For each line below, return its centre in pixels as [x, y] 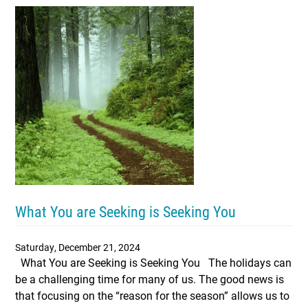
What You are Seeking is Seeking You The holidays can [153, 262]
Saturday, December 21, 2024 [78, 247]
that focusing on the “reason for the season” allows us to [152, 295]
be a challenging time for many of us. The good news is [150, 279]
